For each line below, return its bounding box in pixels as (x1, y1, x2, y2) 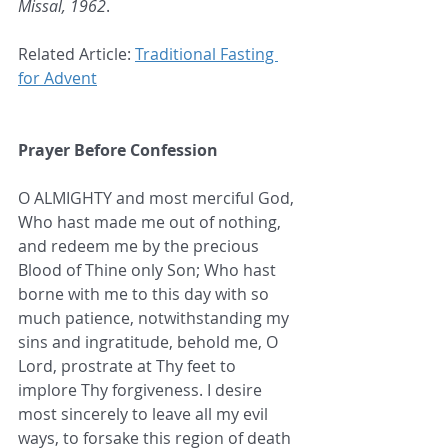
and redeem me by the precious (18, 235, 263, 258)
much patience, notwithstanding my (18, 307, 293, 330)
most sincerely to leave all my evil (18, 403, 272, 426)
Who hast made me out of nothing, (18, 211, 285, 234)
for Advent (18, 67, 97, 90)
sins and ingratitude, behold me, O (18, 331, 282, 354)
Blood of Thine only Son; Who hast (18, 259, 280, 282)
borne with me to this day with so (18, 283, 273, 306)
